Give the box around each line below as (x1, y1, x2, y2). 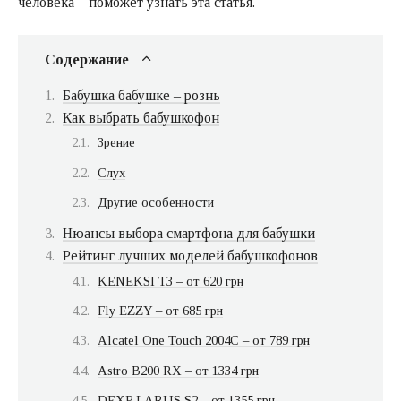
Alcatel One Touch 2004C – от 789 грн (98, 333, 310, 348)
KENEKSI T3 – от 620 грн (98, 273, 243, 288)
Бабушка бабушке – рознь (63, 87, 220, 103)
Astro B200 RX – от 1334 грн (98, 363, 259, 378)
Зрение (98, 135, 135, 150)
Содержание (45, 51, 129, 67)
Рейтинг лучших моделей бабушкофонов (63, 248, 318, 264)
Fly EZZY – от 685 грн (98, 303, 223, 318)
